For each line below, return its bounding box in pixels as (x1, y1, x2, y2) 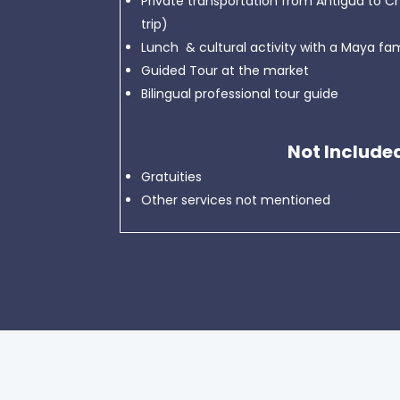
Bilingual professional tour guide (141, 85, 339, 103)
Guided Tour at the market (141, 62, 310, 79)
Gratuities (141, 168, 203, 186)
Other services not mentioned (141, 191, 331, 209)
